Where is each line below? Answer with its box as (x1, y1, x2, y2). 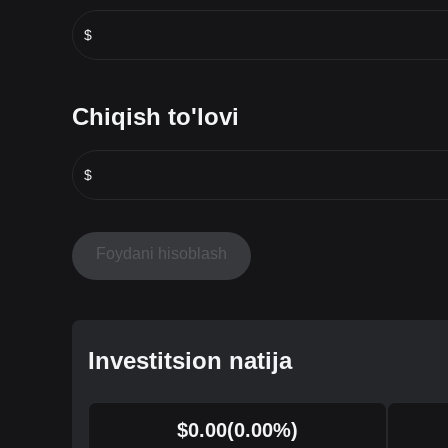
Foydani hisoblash (96, 244, 227, 262)
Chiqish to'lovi (72, 102, 239, 130)
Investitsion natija (88, 346, 292, 374)
